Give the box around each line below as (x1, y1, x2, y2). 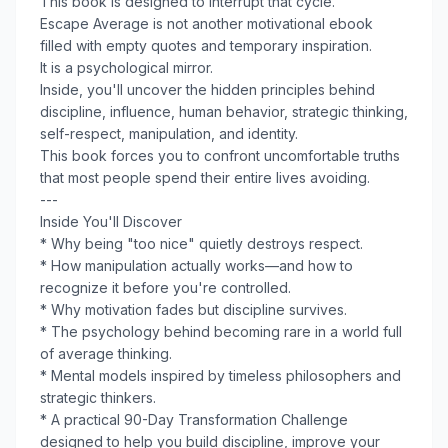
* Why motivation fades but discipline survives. (40, 301, 347, 318)
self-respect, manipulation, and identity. (40, 125, 298, 142)
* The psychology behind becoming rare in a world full (40, 323, 402, 340)
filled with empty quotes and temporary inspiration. (40, 37, 372, 54)
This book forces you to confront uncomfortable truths (40, 147, 400, 164)
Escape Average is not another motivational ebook (40, 15, 373, 32)
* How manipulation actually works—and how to (40, 257, 353, 274)
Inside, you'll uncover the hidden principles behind (40, 81, 375, 98)
